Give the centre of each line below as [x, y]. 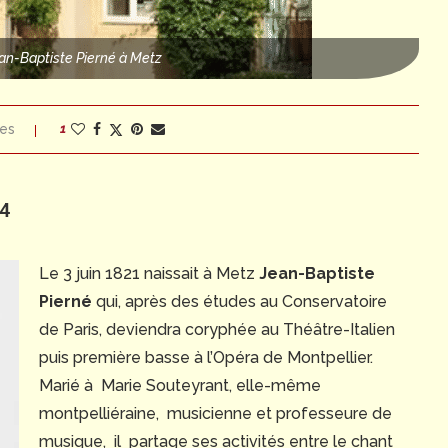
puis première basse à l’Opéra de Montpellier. [207, 357]
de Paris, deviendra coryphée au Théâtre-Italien [216, 329]
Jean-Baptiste [316, 273]
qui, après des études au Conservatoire [239, 301]
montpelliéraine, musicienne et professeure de [215, 413]
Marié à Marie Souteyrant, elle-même [179, 385]
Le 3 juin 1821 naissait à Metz [148, 273]
